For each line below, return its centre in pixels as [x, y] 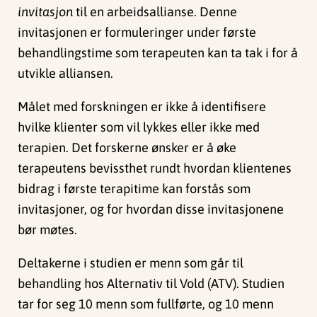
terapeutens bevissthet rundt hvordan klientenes [155, 168]
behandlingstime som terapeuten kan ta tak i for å [158, 53]
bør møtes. [48, 230]
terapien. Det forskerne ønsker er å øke [127, 148]
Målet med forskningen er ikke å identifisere [142, 107]
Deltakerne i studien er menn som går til [131, 263]
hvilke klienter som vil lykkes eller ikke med [139, 127]
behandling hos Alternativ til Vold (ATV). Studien [151, 284]
